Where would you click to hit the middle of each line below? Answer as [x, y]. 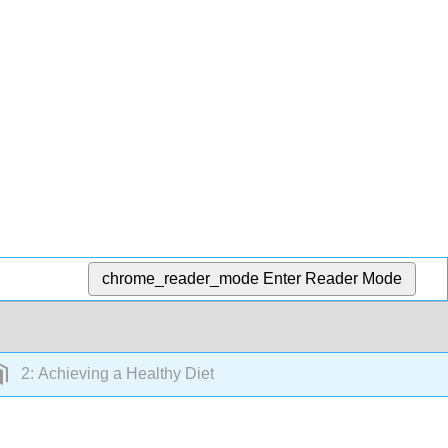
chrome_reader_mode [181, 278]
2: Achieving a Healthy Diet [115, 374]
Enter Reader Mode [333, 278]
